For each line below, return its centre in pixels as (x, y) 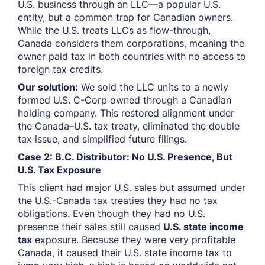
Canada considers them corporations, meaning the (131, 43)
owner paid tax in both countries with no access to (132, 56)
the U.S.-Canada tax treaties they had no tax (118, 201)
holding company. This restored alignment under (126, 113)
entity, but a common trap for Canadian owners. (125, 17)
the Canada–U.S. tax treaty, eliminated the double (129, 126)
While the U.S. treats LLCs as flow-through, (114, 30)
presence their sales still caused (91, 227)
